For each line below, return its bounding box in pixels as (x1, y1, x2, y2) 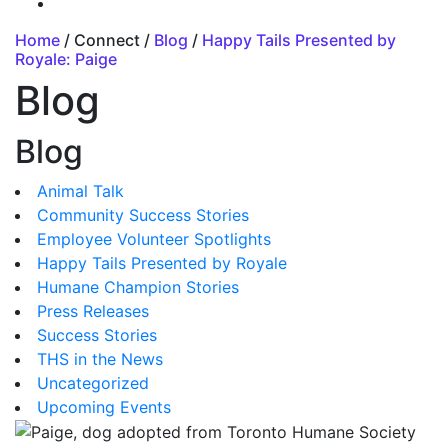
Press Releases (37, 300, 149, 321)
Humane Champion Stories (37, 276, 239, 297)
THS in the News (37, 348, 163, 369)
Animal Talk (37, 180, 124, 201)
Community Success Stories (37, 204, 249, 225)
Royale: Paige (15, 48, 117, 69)
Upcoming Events (37, 396, 171, 417)
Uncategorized (37, 372, 149, 393)
